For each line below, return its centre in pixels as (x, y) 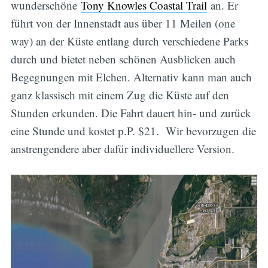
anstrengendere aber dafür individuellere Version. (122, 148)
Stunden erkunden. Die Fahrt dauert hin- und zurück (131, 112)
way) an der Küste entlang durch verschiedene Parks (129, 41)
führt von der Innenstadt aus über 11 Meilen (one (123, 23)
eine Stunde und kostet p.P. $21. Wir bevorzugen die (133, 130)
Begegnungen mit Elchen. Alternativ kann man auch (131, 77)
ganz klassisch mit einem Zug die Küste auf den (120, 95)
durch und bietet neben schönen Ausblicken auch (123, 59)
